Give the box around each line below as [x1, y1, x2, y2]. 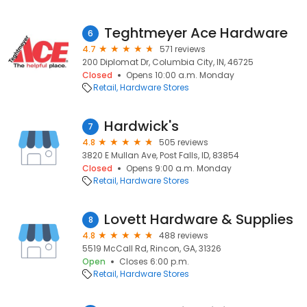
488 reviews [159, 230, 208, 241]
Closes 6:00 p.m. [119, 256, 189, 267]
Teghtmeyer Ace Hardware [104, 23, 288, 42]
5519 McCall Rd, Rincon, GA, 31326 [82, 243, 221, 254]
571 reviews [160, 43, 206, 55]
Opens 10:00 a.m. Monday [126, 69, 234, 81]
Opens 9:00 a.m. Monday [126, 162, 232, 174]
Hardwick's [104, 116, 179, 136]
